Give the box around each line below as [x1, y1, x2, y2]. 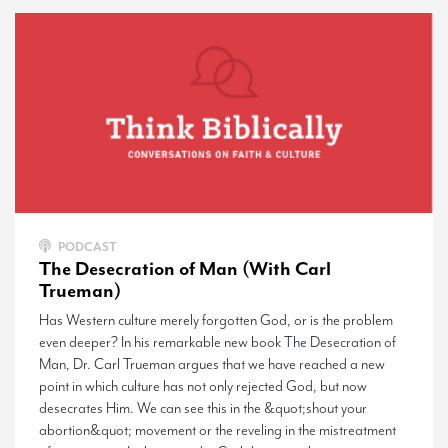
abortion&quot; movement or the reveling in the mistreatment [39, 420, 396, 440]
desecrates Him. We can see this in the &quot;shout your [39, 398, 367, 418]
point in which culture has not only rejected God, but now [39, 376, 367, 396]
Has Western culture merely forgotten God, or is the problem [39, 310, 393, 330]
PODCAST [56, 238, 117, 255]
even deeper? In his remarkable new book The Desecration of [39, 332, 396, 352]
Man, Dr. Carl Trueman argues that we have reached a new [39, 354, 385, 374]
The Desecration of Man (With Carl [39, 256, 331, 281]
